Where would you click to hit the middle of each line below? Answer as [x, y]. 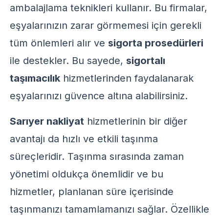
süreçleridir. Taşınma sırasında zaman [97, 156]
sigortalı [146, 61]
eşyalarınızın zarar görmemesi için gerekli [106, 25]
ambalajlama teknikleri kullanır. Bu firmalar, [109, 8]
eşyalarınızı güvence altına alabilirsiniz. [99, 96]
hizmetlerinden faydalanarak [127, 78]
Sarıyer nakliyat [47, 121]
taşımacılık [35, 78]
